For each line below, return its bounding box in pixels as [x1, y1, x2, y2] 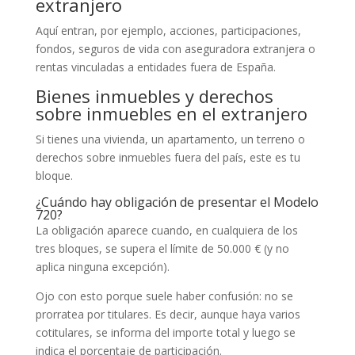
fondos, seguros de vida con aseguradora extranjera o [35, 40, 315, 56]
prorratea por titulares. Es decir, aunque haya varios [35, 306, 300, 322]
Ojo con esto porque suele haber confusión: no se [35, 288, 293, 303]
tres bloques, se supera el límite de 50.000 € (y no [35, 240, 289, 256]
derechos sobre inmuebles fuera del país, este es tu [35, 149, 300, 165]
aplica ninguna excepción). [35, 258, 170, 274]
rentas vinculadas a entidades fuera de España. [35, 59, 276, 74]
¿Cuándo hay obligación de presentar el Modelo [35, 193, 319, 211]
